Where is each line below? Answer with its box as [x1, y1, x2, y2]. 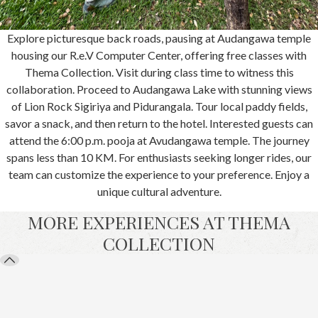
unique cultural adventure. [97, 185, 221, 199]
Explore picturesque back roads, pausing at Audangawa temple [7, 31, 311, 45]
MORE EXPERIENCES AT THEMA [28, 210, 290, 234]
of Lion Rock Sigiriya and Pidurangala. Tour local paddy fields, [11, 99, 307, 114]
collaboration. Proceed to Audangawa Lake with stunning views [6, 82, 312, 97]
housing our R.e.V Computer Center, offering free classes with [11, 48, 307, 62]
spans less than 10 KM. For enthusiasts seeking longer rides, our [6, 150, 312, 165]
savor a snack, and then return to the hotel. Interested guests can [5, 116, 313, 131]
